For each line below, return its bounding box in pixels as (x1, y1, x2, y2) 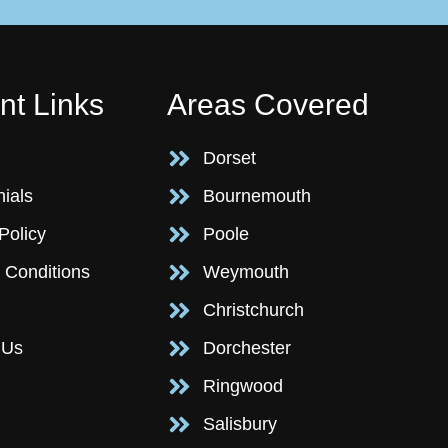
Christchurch (203, 300, 305, 321)
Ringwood (203, 376, 284, 397)
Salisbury (203, 414, 278, 435)
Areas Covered (166, 88, 369, 122)
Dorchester (203, 338, 292, 359)
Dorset (203, 148, 257, 169)
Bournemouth (203, 186, 312, 207)
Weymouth (203, 262, 290, 283)
